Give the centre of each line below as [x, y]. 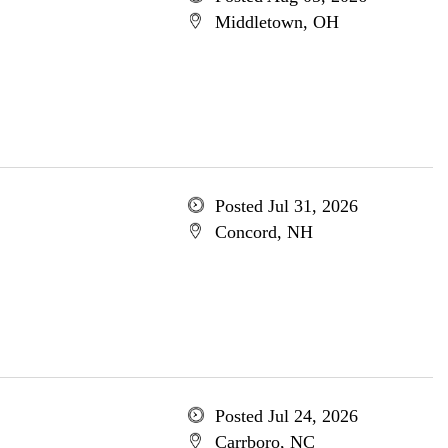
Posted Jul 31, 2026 [286, 206]
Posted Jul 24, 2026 [286, 416]
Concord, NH [263, 232]
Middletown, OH [276, 22]
